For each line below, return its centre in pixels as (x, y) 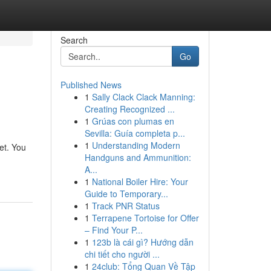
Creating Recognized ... (129, 109)
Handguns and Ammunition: (138, 157)
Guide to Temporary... (126, 194)
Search (74, 40)
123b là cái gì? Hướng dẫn (142, 242)
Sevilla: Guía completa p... (135, 133)
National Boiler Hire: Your (140, 181)
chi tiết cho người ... (122, 254)
